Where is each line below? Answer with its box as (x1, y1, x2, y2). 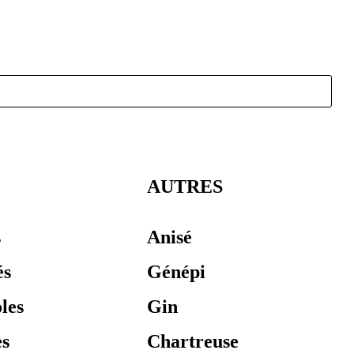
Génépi (147, 262, 206, 282)
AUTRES (147, 176, 224, 197)
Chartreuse (147, 331, 239, 352)
